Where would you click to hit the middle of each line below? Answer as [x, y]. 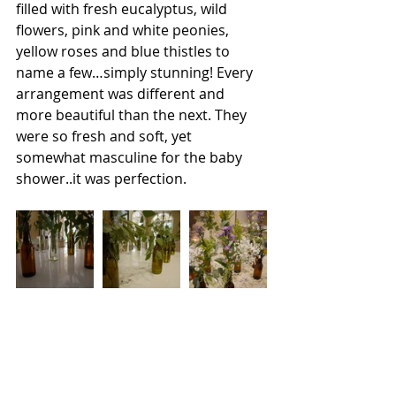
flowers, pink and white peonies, [124, 30]
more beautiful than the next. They [133, 114]
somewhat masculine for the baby [131, 157]
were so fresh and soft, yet [106, 136]
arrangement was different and [122, 93]
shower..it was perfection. [101, 178]
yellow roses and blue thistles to [125, 51]
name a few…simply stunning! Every [136, 72]
